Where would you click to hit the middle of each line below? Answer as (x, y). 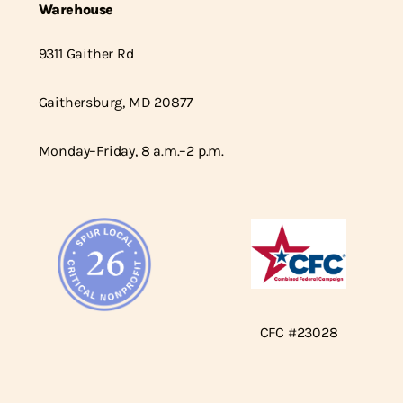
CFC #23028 (299, 332)
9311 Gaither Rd (86, 54)
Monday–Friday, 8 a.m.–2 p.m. (131, 151)
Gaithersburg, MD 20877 (116, 103)
